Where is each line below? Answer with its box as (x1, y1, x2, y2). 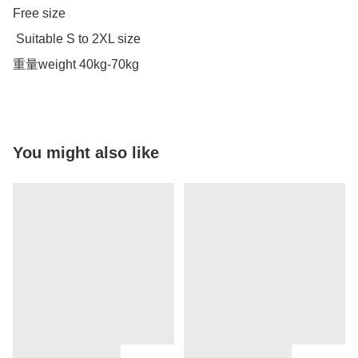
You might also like (13, 144, 159, 162)
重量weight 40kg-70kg (13, 58, 139, 72)
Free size (13, 6, 69, 21)
